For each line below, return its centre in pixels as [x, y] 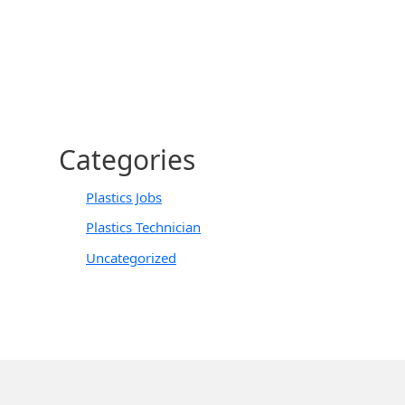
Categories [127, 160]
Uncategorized [131, 258]
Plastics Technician [143, 227]
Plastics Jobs [124, 197]
